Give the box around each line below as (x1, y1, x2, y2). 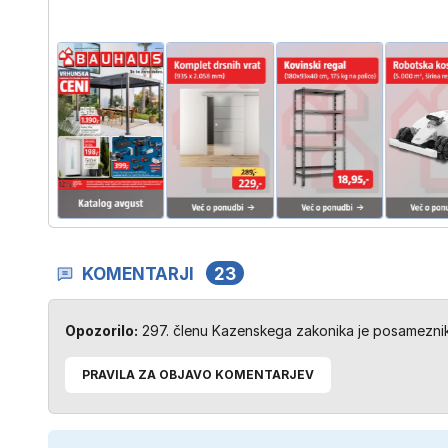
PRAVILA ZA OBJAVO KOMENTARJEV (82, 366, 314, 382)
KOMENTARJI (82, 263, 194, 284)
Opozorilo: (65, 321, 138, 339)
